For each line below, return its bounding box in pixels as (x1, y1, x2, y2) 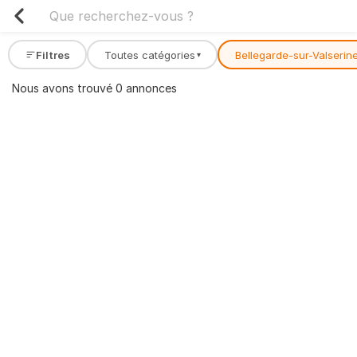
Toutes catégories (104, 48, 195, 61)
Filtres (35, 48, 70, 61)
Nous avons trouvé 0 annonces (12, 81, 177, 95)
